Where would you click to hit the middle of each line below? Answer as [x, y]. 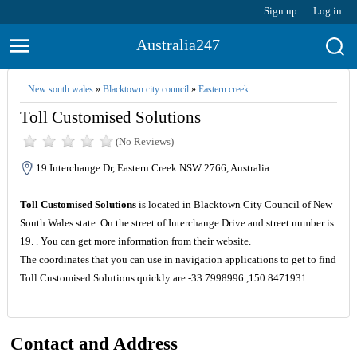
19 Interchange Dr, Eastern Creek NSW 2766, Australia [152, 168]
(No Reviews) [144, 141]
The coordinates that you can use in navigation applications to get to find [178, 259]
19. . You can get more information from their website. [135, 241]
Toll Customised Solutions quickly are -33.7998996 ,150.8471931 [163, 278]
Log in [328, 11]
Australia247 [178, 45]
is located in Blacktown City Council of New [234, 204]
